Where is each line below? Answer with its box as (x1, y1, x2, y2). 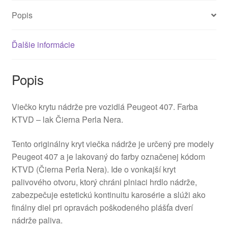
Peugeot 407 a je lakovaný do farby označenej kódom (11, 150, 205, 162)
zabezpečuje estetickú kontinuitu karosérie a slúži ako (11, 188, 206, 201)
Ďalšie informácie (11, 39, 75, 51)
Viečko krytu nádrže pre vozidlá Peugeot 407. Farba (11, 100, 198, 112)
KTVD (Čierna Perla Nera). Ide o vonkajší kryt (11, 163, 176, 175)
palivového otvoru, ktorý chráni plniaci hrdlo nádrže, (11, 176, 197, 188)
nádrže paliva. (11, 214, 63, 226)
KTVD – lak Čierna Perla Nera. (11, 113, 123, 125)
